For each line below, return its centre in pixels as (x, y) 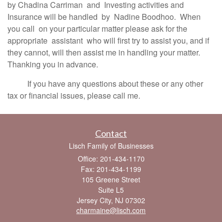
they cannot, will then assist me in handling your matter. (104, 52)
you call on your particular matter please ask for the (97, 28)
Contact (111, 133)
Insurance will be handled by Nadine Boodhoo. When (104, 17)
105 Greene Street (111, 179)
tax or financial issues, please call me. (74, 95)
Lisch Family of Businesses (111, 146)
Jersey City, (95, 200)
